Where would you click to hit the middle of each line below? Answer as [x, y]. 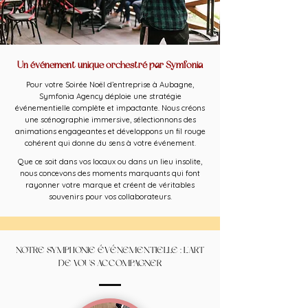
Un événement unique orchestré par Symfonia [110, 65]
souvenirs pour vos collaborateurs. [110, 197]
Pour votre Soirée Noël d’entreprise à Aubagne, [110, 85]
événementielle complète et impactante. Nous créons [110, 108]
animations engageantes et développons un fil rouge [110, 131]
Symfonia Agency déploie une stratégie [110, 96]
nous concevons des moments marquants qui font [110, 173]
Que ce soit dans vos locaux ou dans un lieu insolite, [110, 162]
